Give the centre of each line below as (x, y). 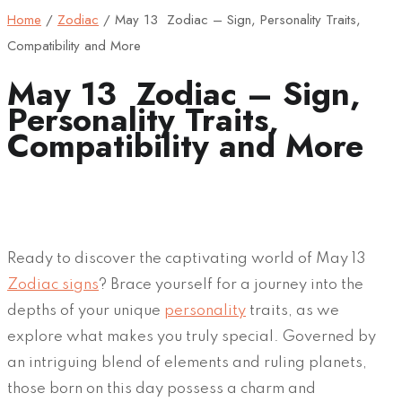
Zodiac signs (53, 284)
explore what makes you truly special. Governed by (192, 336)
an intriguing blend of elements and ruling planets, (187, 363)
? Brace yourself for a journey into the (231, 284)
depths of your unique (86, 310)
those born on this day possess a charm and (162, 389)
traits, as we (293, 310)
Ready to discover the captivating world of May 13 (187, 258)
